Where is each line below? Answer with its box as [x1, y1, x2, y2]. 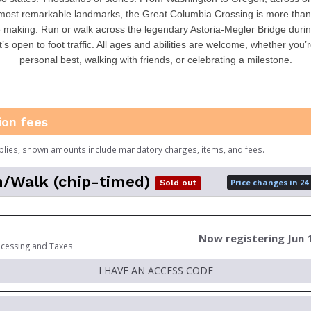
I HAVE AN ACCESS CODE [98, 264, 213, 277]
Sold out [160, 178, 197, 188]
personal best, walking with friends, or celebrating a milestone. [19, 54, 292, 65]
